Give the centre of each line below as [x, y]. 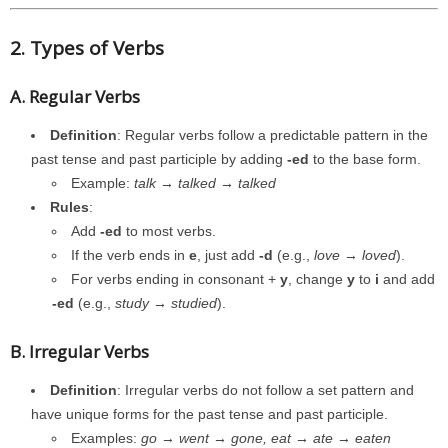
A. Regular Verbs [75, 96]
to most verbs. [169, 231]
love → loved [355, 255]
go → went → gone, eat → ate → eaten [266, 438]
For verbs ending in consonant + [175, 279]
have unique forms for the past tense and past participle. [209, 414]
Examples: [106, 438]
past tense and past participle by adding [159, 159]
